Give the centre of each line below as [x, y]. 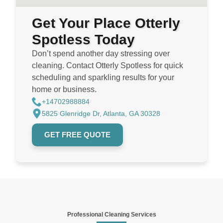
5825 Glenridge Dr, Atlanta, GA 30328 [101, 114]
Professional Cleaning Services [111, 215]
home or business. [64, 90]
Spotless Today [83, 40]
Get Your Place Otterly [106, 23]
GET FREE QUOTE [77, 135]
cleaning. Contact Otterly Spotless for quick [108, 66]
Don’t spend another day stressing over [101, 54]
